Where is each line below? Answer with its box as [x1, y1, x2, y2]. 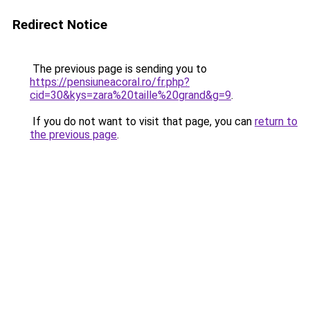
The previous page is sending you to [30, 62, 207, 75]
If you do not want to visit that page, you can [30, 115, 255, 128]
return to [255, 115, 298, 128]
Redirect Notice [12, 17, 107, 33]
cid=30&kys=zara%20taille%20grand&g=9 [30, 89, 231, 102]
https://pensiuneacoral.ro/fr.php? [30, 75, 190, 89]
